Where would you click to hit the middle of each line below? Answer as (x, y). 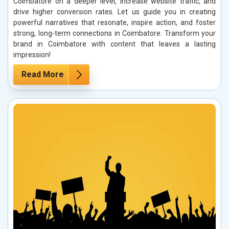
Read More (43, 74)
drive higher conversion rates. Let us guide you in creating (114, 12)
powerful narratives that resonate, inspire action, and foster (114, 22)
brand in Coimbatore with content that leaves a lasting (114, 44)
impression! (32, 54)
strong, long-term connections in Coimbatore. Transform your (114, 33)
